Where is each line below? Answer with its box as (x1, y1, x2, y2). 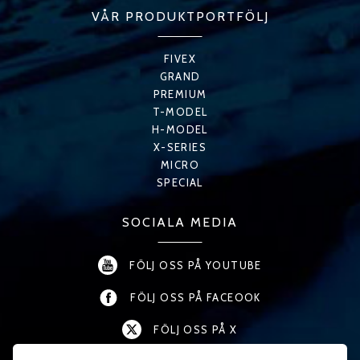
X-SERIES (153, 140, 207, 153)
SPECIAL (157, 175, 203, 189)
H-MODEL (152, 122, 208, 136)
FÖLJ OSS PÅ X (153, 322, 238, 336)
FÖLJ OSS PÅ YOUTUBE (129, 258, 262, 272)
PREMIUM (153, 87, 207, 100)
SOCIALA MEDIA (122, 214, 238, 230)
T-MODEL (152, 104, 208, 118)
